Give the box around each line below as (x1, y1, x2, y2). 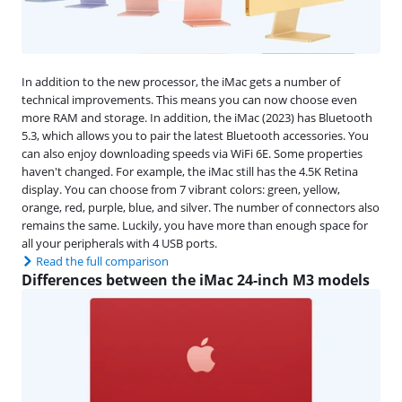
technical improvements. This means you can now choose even (22, 91, 357, 108)
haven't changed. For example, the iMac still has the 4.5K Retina (22, 162, 358, 179)
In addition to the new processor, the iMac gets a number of (22, 73, 340, 90)
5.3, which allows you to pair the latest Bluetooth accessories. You (22, 127, 369, 144)
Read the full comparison (36, 252, 169, 269)
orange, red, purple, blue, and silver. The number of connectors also (22, 198, 380, 215)
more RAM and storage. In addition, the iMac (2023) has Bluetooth (22, 109, 372, 126)
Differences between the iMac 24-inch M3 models (22, 269, 370, 290)
